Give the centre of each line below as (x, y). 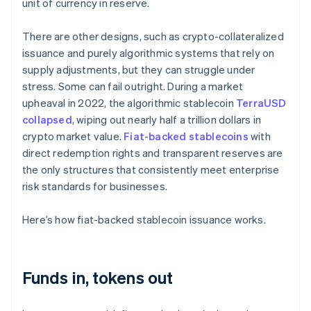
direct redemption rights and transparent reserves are (153, 153)
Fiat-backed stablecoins (186, 136)
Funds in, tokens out (98, 278)
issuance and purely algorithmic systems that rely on (149, 53)
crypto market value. (73, 136)
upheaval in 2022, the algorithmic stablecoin (129, 103)
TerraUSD (261, 103)
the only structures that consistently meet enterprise (151, 170)
